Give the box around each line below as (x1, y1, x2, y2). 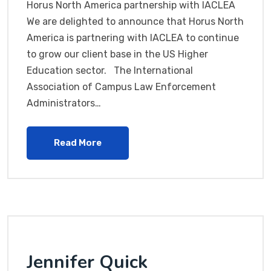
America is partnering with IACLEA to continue (27, 32, 239, 44)
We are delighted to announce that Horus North (27, 16, 244, 28)
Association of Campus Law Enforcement (27, 81, 216, 93)
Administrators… (27, 97, 101, 109)
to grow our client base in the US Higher (27, 48, 208, 60)
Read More (54, 137, 102, 149)
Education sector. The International (27, 65, 193, 77)
